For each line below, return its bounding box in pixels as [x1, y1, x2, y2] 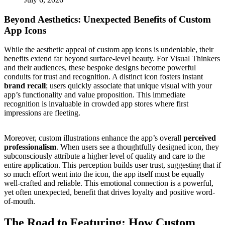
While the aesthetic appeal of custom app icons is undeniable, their [4, 45, 213, 54]
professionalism [4, 143, 56, 152]
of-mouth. [4, 197, 35, 206]
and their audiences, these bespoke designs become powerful [4, 63, 196, 72]
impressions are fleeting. [4, 108, 80, 118]
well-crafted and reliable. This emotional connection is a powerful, [4, 179, 213, 188]
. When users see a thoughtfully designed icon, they [56, 143, 219, 152]
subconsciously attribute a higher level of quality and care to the [4, 152, 205, 161]
